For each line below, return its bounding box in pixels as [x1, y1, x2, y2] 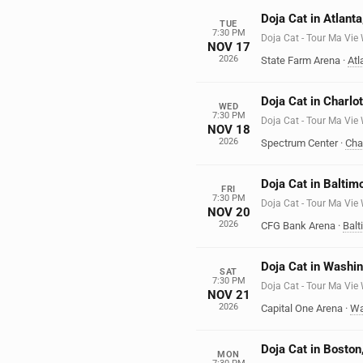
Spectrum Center [261, 137, 338, 149]
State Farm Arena [261, 54, 340, 66]
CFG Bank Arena [261, 220, 335, 232]
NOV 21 [207, 287, 250, 302]
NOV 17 [207, 39, 250, 54]
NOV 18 [207, 122, 250, 137]
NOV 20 [207, 204, 250, 220]
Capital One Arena [261, 302, 343, 314]
